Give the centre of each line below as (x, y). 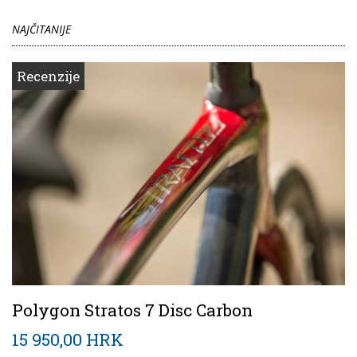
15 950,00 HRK (68, 339)
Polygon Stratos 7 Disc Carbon (132, 310)
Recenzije (48, 76)
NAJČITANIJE (41, 29)
